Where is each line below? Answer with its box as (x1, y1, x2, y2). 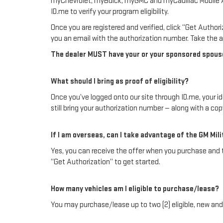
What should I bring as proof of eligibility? (51, 77, 189, 87)
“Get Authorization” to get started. (51, 157, 160, 167)
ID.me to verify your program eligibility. (51, 7, 169, 17)
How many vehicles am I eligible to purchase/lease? (51, 184, 219, 194)
